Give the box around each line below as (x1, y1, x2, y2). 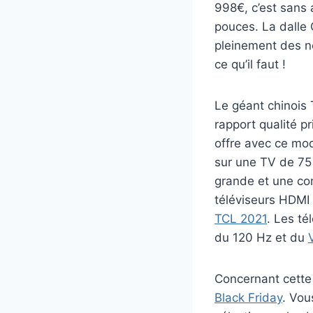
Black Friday (214, 291, 282, 305)
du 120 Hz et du (214, 231, 308, 245)
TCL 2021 (214, 212, 267, 226)
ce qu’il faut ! (214, 57, 286, 72)
